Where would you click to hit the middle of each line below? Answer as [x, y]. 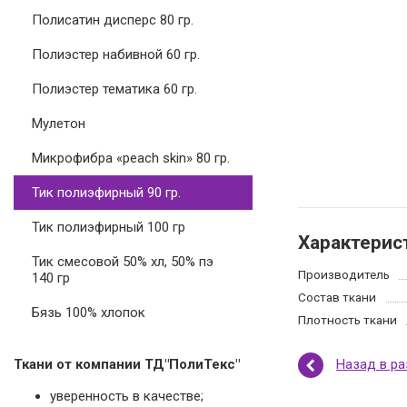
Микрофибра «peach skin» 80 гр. [131, 158]
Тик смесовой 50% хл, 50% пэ [123, 262]
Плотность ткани [347, 319]
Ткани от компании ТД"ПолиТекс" [127, 364]
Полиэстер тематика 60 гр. [114, 89]
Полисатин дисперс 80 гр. [113, 20]
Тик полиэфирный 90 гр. [106, 193]
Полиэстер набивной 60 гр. [116, 55]
